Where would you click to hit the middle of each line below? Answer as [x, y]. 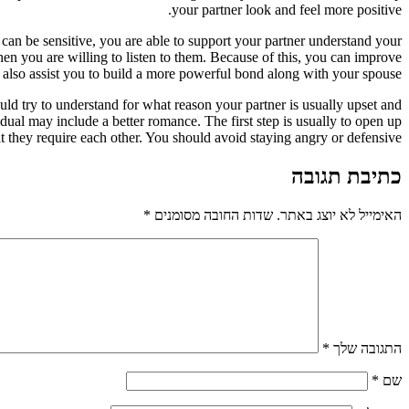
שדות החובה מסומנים [212, 215]
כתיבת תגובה [346, 176]
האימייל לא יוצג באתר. [339, 215]
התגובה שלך [366, 348]
